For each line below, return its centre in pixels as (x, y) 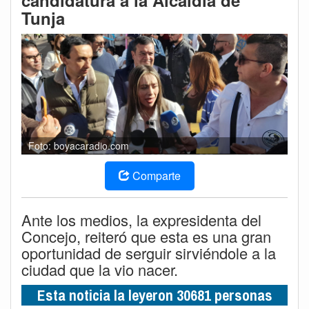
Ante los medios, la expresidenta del (141, 219)
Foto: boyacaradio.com (79, 145)
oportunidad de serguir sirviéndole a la (149, 252)
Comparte (157, 175)
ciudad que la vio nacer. (100, 269)
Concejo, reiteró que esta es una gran (146, 236)
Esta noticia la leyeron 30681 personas (154, 295)
